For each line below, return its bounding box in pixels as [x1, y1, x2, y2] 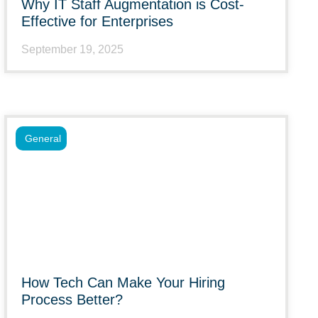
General [25, 133, 61, 144]
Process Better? [21, 292, 123, 307]
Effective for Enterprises [21, 13, 173, 29]
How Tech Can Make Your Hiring [21, 275, 225, 290]
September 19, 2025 [21, 43, 124, 55]
